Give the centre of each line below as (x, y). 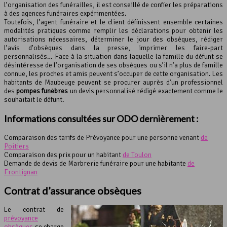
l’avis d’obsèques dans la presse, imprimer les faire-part (113, 48)
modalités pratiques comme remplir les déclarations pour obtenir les (113, 30)
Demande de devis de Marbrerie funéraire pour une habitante (96, 163)
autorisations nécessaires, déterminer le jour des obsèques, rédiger (113, 39)
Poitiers (16, 146)
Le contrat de (34, 209)
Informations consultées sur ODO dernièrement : (101, 118)
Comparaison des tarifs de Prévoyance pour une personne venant (102, 137)
